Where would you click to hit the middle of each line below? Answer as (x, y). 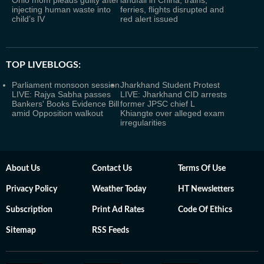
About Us (23, 169)
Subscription (29, 210)
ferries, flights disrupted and (172, 9)
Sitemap (21, 230)
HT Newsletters (206, 189)
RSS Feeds (110, 230)
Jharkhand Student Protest (170, 85)
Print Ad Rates (118, 210)
